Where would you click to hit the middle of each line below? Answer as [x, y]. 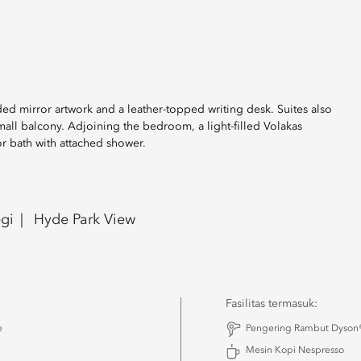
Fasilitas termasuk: [272, 304]
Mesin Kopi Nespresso [295, 351]
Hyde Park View [85, 220]
